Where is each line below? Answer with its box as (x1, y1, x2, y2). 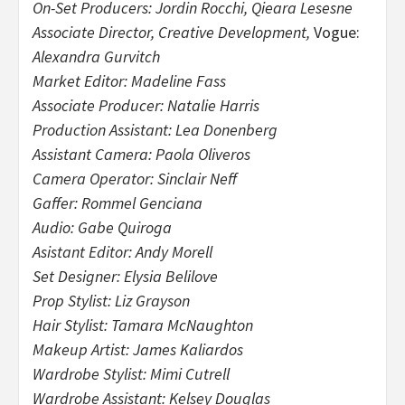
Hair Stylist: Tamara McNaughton (33, 314, 253, 335)
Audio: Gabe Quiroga (33, 216, 172, 238)
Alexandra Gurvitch (33, 45, 160, 67)
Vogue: (310, 21, 360, 42)
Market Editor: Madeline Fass (33, 70, 226, 91)
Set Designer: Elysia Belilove (33, 265, 218, 287)
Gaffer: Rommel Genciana (33, 192, 202, 213)
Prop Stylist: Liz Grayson (33, 289, 190, 311)
